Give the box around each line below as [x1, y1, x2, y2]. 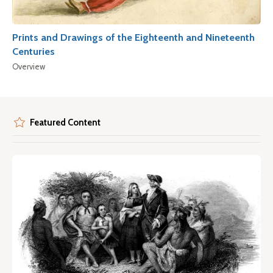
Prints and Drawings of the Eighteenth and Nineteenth [12, 30, 255, 43]
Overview [12, 62, 45, 71]
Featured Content [30, 116, 101, 128]
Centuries [12, 44, 55, 57]
